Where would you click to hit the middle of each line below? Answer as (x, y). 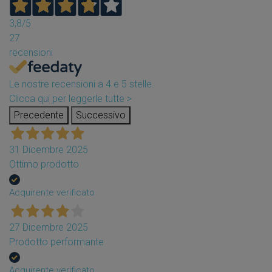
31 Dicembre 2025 (49, 149)
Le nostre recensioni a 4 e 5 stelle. (82, 84)
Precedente (39, 115)
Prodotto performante (56, 242)
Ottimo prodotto (44, 164)
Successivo (101, 115)
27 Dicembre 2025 (49, 227)
